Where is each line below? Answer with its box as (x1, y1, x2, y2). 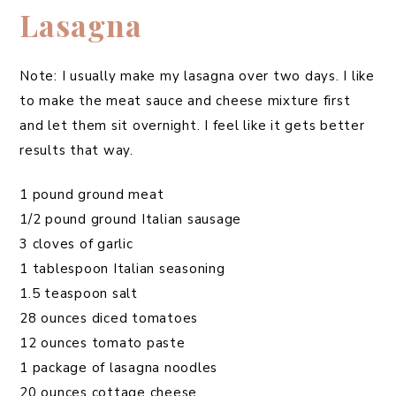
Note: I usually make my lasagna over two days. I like (19, 67, 375, 86)
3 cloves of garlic (19, 235, 133, 254)
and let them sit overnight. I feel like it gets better (19, 117, 365, 135)
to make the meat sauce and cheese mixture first (19, 92, 351, 110)
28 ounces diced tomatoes (19, 309, 198, 328)
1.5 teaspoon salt (19, 285, 138, 303)
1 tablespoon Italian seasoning (19, 260, 225, 278)
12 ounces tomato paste (19, 334, 186, 353)
